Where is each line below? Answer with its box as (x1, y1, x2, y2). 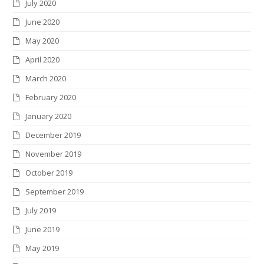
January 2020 (25, 111, 72, 122)
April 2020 (25, 54, 60, 65)
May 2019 (25, 243, 60, 254)
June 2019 (25, 224, 60, 235)
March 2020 (25, 73, 67, 84)
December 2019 (25, 130, 81, 141)
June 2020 (25, 16, 60, 28)
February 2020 (25, 92, 77, 103)
